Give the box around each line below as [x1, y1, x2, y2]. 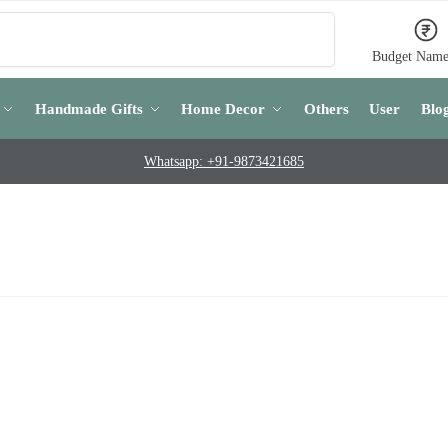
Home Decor [181, 101, 265, 117]
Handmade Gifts [34, 101, 143, 117]
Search [288, 13, 330, 28]
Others [303, 101, 349, 117]
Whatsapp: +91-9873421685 [144, 154, 304, 169]
